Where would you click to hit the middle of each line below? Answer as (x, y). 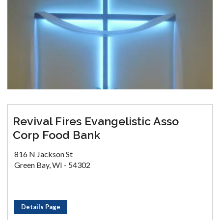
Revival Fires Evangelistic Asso (96, 121)
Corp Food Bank (56, 135)
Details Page (41, 207)
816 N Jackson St (43, 154)
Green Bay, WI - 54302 (52, 165)
